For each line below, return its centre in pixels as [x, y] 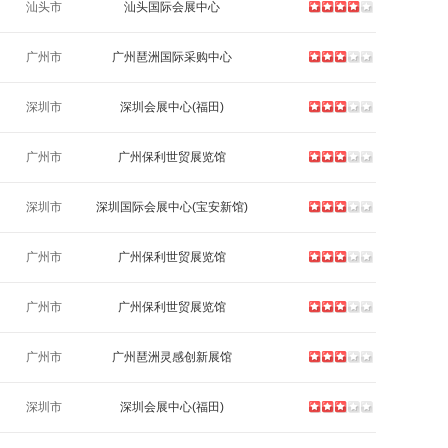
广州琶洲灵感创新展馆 [172, 357]
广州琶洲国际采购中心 [172, 57]
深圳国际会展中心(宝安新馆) [172, 207]
